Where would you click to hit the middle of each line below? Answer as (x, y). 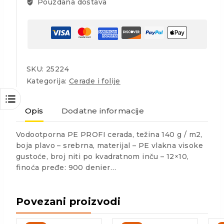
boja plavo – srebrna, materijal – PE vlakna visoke (109, 146)
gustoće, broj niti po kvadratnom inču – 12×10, (102, 157)
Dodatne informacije (103, 110)
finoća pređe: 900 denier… (66, 168)
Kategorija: (48, 81)
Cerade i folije (94, 81)
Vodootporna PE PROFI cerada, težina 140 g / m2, (109, 135)
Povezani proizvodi (68, 202)
